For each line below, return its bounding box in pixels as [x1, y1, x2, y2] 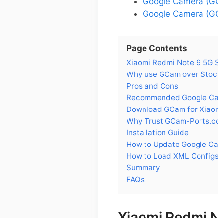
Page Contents [127, 43, 187, 53]
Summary [127, 163, 160, 172]
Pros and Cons [127, 81, 178, 91]
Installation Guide [127, 127, 189, 137]
